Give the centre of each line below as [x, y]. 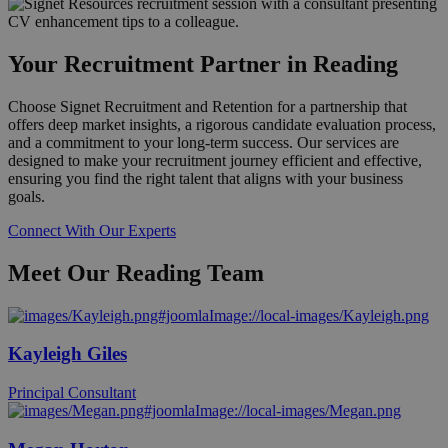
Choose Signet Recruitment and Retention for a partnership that [207, 106]
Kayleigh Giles [67, 354]
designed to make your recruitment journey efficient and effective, [215, 160]
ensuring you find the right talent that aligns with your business [205, 178]
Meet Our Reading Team [136, 272]
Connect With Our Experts [92, 230]
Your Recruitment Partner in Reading [203, 64]
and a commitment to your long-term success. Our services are [203, 142]
